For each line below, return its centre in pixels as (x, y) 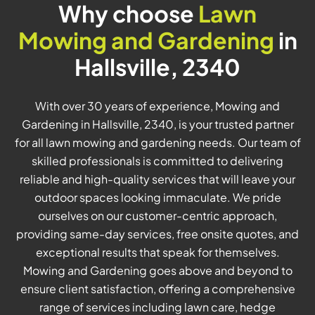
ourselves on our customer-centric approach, (157, 216)
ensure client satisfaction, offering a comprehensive (157, 289)
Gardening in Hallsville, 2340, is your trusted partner (157, 124)
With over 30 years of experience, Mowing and (157, 106)
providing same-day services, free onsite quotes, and (157, 234)
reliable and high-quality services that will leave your (157, 179)
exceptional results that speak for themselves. (157, 252)
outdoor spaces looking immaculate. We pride (157, 198)
